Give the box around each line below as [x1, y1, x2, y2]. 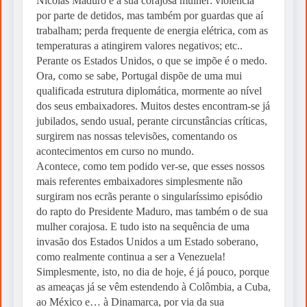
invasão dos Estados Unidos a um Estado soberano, [36, 236, 258, 248]
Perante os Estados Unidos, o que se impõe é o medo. [36, 55, 267, 67]
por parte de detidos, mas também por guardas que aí [36, 10, 263, 22]
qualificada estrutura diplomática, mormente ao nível [36, 85, 262, 97]
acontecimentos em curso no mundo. [36, 145, 194, 158]
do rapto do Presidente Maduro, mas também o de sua [36, 206, 268, 218]
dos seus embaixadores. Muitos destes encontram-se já [36, 100, 270, 112]
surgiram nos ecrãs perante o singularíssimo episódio [36, 191, 262, 203]
